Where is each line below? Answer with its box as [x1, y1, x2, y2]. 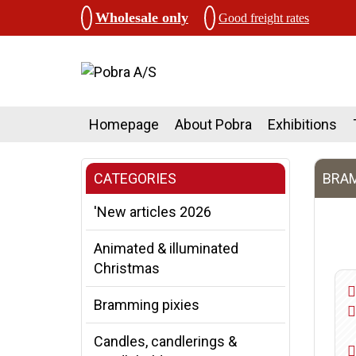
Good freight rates [219, 11, 309, 25]
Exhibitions [268, 116, 337, 133]
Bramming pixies [94, 296, 199, 313]
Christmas [94, 260, 160, 277]
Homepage [89, 116, 159, 133]
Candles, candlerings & [94, 333, 237, 350]
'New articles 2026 [94, 203, 211, 220]
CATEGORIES [94, 170, 176, 187]
